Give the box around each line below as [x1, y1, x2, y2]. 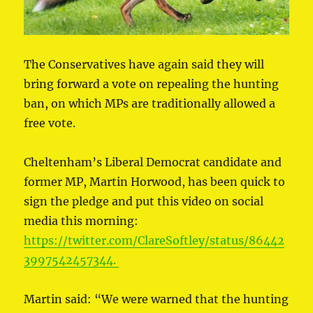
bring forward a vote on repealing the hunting [24, 77, 279, 92]
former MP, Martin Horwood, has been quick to [24, 175, 286, 189]
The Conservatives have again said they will [24, 57, 265, 72]
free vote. [24, 116, 76, 131]
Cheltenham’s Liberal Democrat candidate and [24, 155, 282, 170]
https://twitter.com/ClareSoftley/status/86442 [24, 233, 285, 248]
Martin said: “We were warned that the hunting [24, 292, 289, 307]
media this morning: [24, 214, 139, 228]
